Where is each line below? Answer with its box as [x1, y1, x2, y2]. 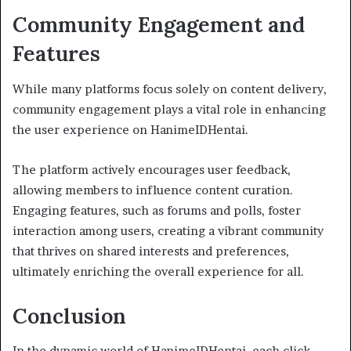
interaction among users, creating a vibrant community [13, 223, 324, 238]
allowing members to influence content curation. [13, 182, 293, 197]
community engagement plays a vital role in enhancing [13, 101, 326, 117]
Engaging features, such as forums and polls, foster [13, 202, 301, 218]
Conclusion [13, 302, 126, 329]
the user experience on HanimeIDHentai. [13, 121, 248, 137]
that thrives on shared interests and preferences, [13, 243, 289, 259]
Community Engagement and [13, 11, 305, 38]
